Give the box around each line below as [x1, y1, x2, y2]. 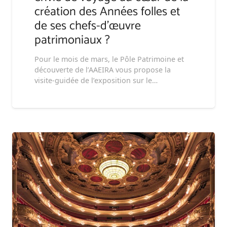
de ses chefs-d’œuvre [34, 16, 141, 36]
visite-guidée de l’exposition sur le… [34, 75, 158, 85]
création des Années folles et [34, 2, 180, 22]
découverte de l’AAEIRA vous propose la [34, 64, 171, 74]
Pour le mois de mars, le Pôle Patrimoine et [34, 54, 184, 64]
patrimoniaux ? [34, 30, 110, 51]
